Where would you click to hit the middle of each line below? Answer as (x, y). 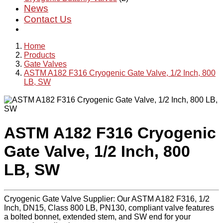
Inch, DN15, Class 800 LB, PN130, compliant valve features (109, 208)
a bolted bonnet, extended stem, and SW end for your (97, 217)
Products (40, 55)
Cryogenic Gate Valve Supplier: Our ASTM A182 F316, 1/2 (107, 199)
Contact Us (48, 19)
